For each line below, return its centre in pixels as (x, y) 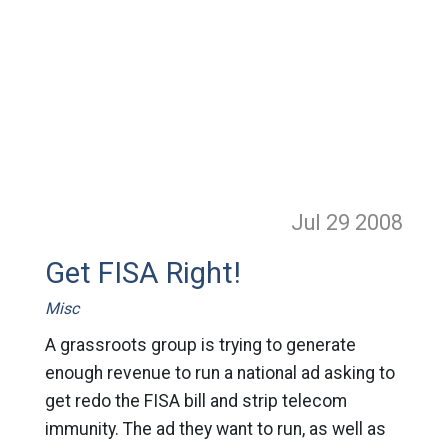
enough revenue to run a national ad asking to (219, 373)
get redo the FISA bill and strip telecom (195, 401)
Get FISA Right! (142, 273)
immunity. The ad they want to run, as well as (215, 429)
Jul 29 (323, 222)
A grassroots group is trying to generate (200, 345)
